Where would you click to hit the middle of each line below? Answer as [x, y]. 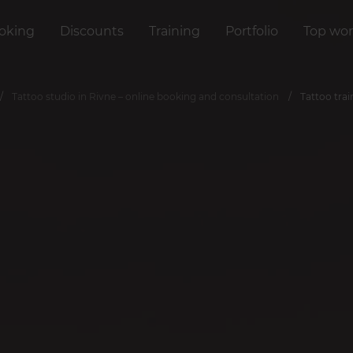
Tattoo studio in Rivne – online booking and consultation [145, 97]
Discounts [92, 31]
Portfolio [252, 31]
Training [175, 31]
